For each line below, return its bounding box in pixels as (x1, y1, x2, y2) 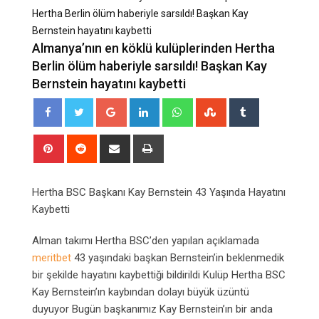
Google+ (124, 99, 164, 113)
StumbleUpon (224, 99, 287, 113)
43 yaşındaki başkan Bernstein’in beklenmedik (71, 251, 284, 264)
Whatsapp (190, 99, 238, 113)
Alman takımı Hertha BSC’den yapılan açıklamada (32, 234, 259, 247)
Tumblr (256, 99, 289, 113)
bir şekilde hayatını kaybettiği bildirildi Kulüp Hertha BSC (32, 268, 286, 281)
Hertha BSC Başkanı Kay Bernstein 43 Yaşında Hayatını (32, 185, 286, 199)
